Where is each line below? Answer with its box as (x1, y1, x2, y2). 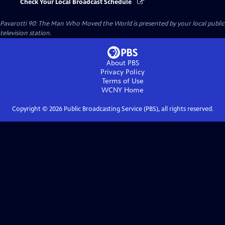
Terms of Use (101, 77, 144, 86)
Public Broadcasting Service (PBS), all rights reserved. (62, 105, 213, 114)
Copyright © (12, 105, 49, 114)
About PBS (106, 59, 139, 68)
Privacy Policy (100, 68, 145, 77)
